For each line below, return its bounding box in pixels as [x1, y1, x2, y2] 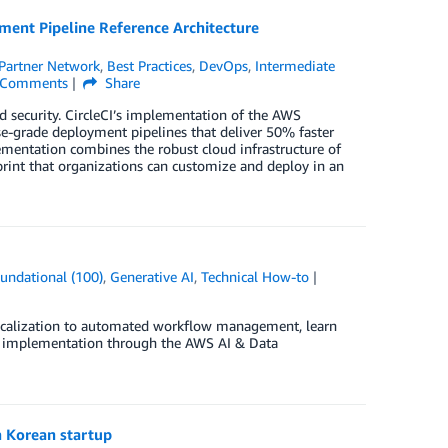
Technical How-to [201, 268, 310, 286]
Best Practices [107, 57, 193, 75]
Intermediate [255, 57, 336, 75]
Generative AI [110, 268, 195, 286]
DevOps [199, 57, 249, 75]
